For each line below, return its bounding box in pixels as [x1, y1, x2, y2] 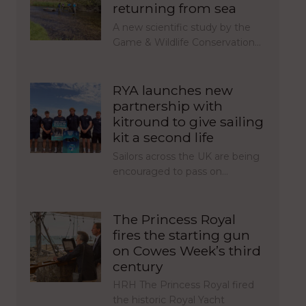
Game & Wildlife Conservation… [112, 36, 261, 48]
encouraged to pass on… [112, 165, 228, 178]
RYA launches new [112, 81, 233, 98]
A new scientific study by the [112, 20, 251, 33]
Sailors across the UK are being [112, 150, 260, 163]
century [112, 258, 163, 275]
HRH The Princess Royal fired [112, 279, 254, 292]
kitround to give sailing [112, 113, 264, 130]
